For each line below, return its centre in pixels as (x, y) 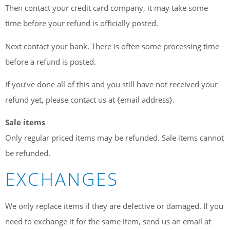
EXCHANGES (62, 179)
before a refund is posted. (51, 61)
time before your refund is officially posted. (82, 23)
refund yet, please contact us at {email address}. (90, 100)
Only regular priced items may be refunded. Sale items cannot (114, 138)
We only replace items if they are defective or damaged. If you (114, 206)
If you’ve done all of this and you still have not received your (111, 84)
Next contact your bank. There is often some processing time (112, 46)
